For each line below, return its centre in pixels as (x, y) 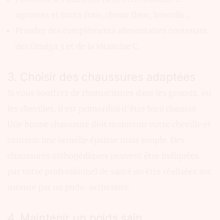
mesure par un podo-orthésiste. (69, 187)
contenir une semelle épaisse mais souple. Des (96, 140)
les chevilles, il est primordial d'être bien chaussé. (103, 109)
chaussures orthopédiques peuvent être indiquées (103, 156)
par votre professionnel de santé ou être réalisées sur (109, 172)
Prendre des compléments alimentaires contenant (111, 30)
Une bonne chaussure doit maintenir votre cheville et (109, 124)
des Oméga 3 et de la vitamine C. (77, 46)
